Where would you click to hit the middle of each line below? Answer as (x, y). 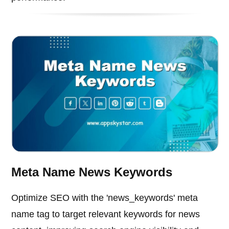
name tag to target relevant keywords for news (106, 214)
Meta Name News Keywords (92, 172)
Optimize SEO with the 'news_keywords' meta (105, 198)
